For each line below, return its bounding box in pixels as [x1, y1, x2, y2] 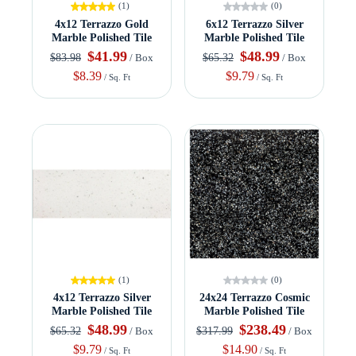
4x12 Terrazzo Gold [55, 17, 149, 30]
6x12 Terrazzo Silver [205, 17, 304, 30]
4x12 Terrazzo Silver [52, 291, 151, 304]
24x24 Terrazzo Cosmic [199, 291, 310, 304]
